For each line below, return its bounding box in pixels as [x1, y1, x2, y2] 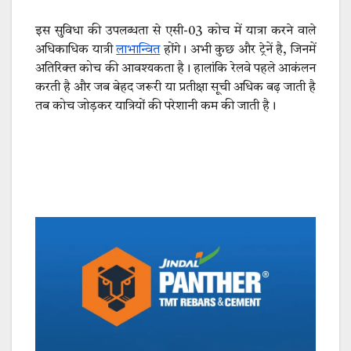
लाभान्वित [116, 44, 161, 57]
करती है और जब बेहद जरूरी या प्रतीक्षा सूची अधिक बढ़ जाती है [35, 81, 316, 95]
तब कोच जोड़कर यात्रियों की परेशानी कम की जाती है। [35, 100, 276, 114]
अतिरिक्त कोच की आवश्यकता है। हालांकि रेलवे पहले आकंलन [35, 63, 316, 76]
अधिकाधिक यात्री [35, 44, 117, 57]
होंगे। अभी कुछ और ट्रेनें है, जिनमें [160, 44, 317, 57]
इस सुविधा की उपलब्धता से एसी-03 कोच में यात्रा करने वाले [35, 25, 316, 38]
